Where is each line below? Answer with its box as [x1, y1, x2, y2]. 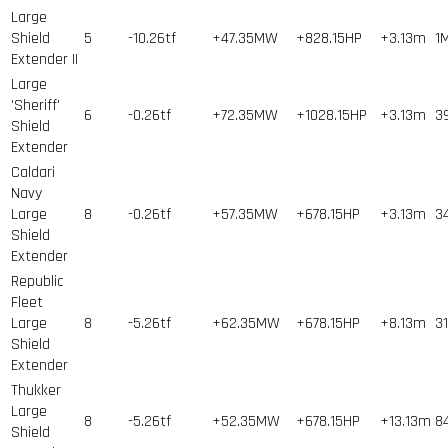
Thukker [11, 379, 61, 401]
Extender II [11, 48, 78, 70]
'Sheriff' [11, 94, 60, 116]
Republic [11, 270, 63, 292]
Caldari [11, 161, 55, 183]
